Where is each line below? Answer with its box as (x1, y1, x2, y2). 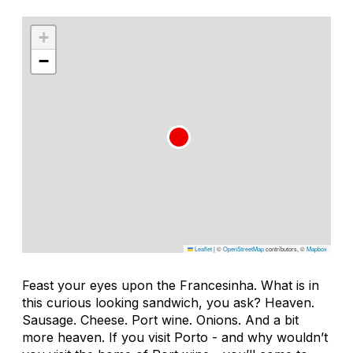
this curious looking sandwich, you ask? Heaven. (22, 294, 314, 310)
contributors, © (264, 243, 307, 253)
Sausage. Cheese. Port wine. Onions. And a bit (22, 311, 299, 328)
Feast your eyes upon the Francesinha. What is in (22, 277, 319, 293)
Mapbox (307, 243, 327, 253)
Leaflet (193, 243, 212, 253)
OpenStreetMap (223, 243, 264, 253)
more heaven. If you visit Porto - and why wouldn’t (22, 329, 328, 345)
